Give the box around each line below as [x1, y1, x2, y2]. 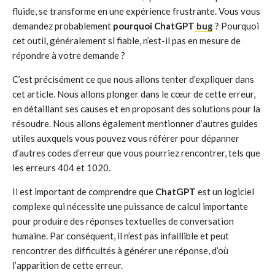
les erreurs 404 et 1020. [12, 161, 110, 173]
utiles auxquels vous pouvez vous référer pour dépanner [12, 132, 239, 144]
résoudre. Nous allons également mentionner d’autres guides [12, 117, 258, 129]
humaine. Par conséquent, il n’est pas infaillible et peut [12, 230, 229, 241]
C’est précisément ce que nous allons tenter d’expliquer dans [12, 73, 254, 85]
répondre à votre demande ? [12, 49, 125, 61]
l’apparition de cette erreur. [12, 259, 123, 271]
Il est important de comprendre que [12, 185, 155, 197]
